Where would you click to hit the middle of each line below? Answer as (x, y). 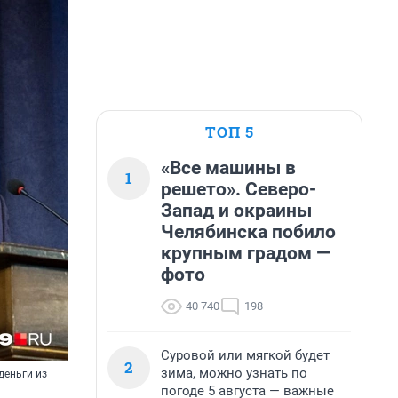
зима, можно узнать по (234, 373)
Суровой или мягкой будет (245, 355)
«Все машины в (228, 168)
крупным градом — (246, 253)
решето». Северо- (239, 189)
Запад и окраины (236, 211)
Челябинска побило (248, 232)
